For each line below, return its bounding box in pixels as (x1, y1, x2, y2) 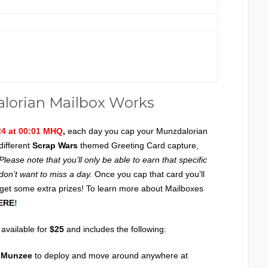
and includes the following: (66, 224, 166, 234)
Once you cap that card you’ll (92, 169, 205, 179)
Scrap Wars (32, 141, 78, 150)
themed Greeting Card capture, (78, 141, 199, 150)
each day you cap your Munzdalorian (65, 126, 208, 136)
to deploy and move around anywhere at (32, 251, 188, 260)
